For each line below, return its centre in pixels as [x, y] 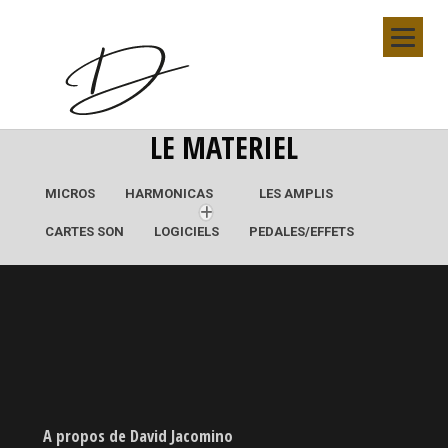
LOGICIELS [186, 231]
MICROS [70, 193]
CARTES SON [84, 231]
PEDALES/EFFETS [301, 231]
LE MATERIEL [224, 147]
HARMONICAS [169, 193]
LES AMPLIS [296, 193]
